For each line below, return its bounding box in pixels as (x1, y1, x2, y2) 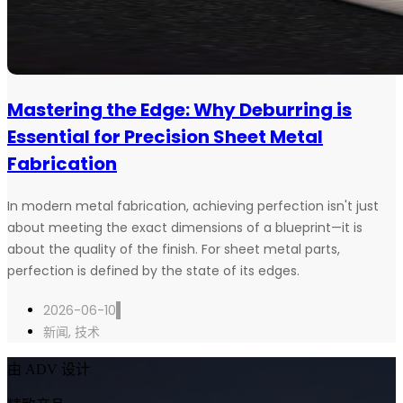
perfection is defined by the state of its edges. (7, 262, 300, 281)
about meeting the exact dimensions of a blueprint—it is (7, 219, 363, 237)
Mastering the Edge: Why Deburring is (7, 97, 352, 123)
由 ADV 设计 (7, 362, 90, 378)
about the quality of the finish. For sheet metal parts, (7, 240, 340, 259)
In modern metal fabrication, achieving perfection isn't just (7, 197, 379, 216)
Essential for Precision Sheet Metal (7, 124, 323, 150)
